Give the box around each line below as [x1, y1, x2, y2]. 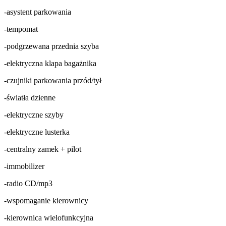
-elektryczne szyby [4, 110, 64, 120]
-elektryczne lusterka [4, 128, 70, 137]
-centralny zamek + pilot [4, 145, 81, 154]
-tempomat [4, 25, 38, 34]
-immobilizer [4, 162, 44, 171]
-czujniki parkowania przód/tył [4, 76, 101, 85]
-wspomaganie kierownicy [4, 196, 88, 205]
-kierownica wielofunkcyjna [4, 213, 93, 222]
